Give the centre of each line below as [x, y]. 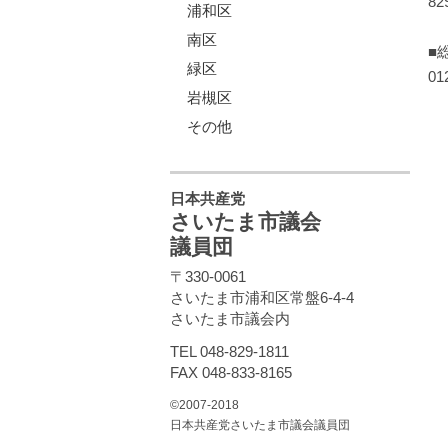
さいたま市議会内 [230, 318]
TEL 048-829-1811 [237, 351]
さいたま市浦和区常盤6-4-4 [269, 297]
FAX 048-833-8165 [231, 372]
